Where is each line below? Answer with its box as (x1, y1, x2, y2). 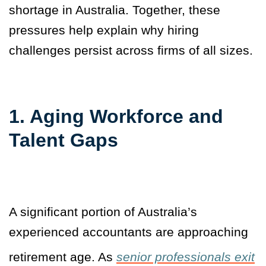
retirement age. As (9, 250, 116, 264)
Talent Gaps (9, 129, 118, 151)
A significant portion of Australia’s (9, 205, 197, 219)
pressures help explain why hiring (9, 23, 199, 37)
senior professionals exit (116, 250, 255, 264)
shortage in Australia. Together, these (9, 3, 220, 17)
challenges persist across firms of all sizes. (9, 43, 253, 58)
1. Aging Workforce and (9, 106, 223, 128)
